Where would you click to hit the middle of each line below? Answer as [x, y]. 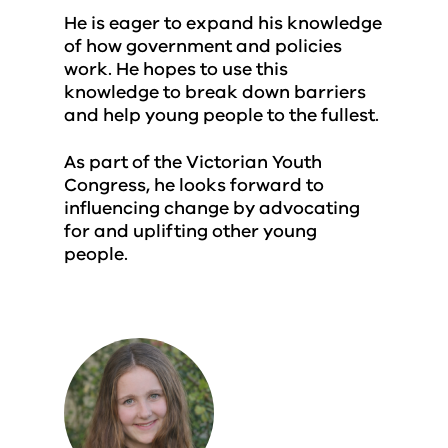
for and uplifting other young [190, 231]
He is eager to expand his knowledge [223, 23]
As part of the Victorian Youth [193, 162]
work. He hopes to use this [176, 69]
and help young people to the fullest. [221, 115]
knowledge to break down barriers [215, 92]
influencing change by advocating [212, 208]
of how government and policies [203, 46]
